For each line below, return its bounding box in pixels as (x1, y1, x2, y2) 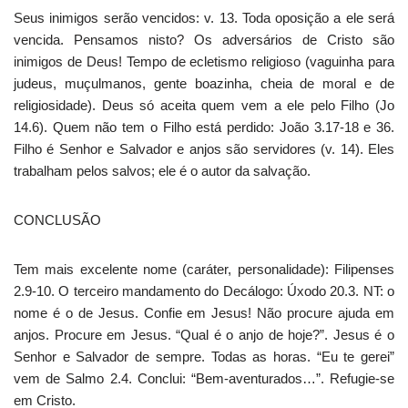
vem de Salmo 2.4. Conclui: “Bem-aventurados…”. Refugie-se (14, 371, 394, 386)
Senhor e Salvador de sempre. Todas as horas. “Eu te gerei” (14, 349, 394, 364)
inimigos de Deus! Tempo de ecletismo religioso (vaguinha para (14, 54, 394, 69)
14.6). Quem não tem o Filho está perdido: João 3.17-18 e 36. (14, 119, 394, 135)
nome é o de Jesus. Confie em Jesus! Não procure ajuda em (14, 305, 394, 321)
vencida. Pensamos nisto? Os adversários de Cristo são (14, 32, 394, 47)
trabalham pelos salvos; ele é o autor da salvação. (14, 163, 311, 178)
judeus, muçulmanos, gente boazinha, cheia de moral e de (14, 76, 394, 91)
